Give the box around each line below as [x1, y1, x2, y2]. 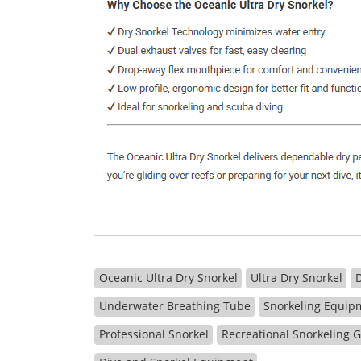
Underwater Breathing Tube [98, 298, 251, 313]
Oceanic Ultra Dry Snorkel [98, 270, 238, 285]
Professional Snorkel [98, 326, 209, 342]
